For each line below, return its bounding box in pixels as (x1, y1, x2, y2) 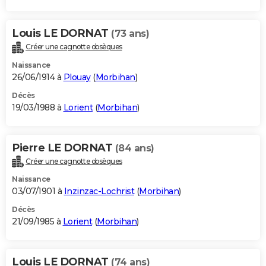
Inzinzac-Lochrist (64, 186, 134, 197)
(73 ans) (111, 27, 149, 39)
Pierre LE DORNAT (12, 141, 115, 154)
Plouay (63, 71, 91, 83)
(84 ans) (115, 142, 154, 154)
